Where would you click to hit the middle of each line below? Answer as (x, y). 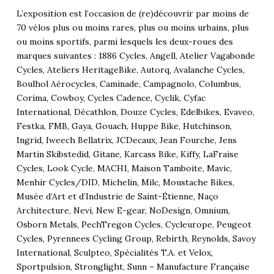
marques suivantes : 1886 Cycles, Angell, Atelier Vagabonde (135, 56)
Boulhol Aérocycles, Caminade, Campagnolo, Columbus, (128, 84)
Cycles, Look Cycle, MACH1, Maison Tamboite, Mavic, (124, 168)
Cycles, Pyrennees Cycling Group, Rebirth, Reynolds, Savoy (136, 239)
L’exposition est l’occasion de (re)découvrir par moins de (132, 14)
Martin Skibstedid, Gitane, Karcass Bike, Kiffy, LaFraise (127, 154)
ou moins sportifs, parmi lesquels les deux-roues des (124, 42)
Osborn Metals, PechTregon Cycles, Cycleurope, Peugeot (134, 225)
